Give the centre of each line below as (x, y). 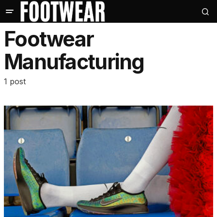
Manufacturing (74, 62)
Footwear (49, 39)
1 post (15, 82)
